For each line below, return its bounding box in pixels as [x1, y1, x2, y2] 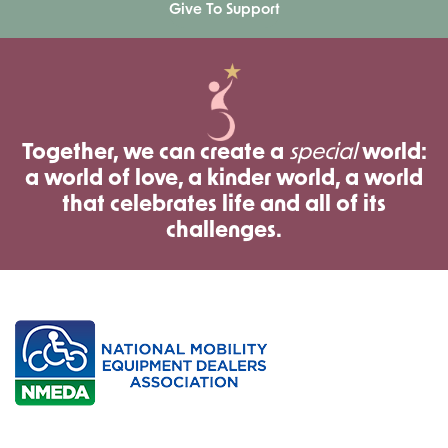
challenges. [166, 220, 282, 244]
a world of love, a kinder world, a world [25, 168, 423, 192]
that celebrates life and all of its [62, 194, 386, 218]
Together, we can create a [21, 142, 289, 166]
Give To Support [168, 2, 280, 18]
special [288, 142, 357, 166]
